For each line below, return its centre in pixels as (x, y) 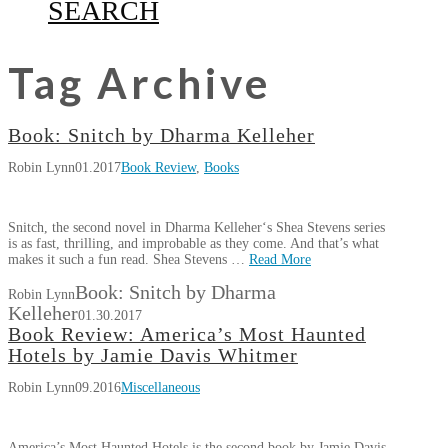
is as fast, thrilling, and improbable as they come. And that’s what (193, 243)
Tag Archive (139, 83)
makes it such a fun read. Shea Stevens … (128, 259)
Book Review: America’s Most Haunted (187, 334)
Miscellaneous (160, 387)
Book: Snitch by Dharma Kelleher (161, 135)
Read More (280, 259)
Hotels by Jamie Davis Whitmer (153, 355)
